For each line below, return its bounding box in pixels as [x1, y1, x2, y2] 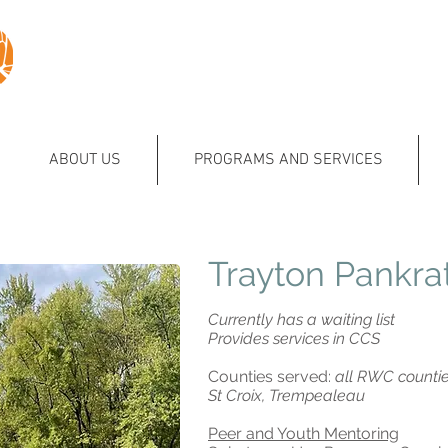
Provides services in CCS [208, 329, 380, 348]
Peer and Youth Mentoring [208, 424, 399, 443]
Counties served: [208, 367, 331, 386]
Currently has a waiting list [208, 310, 395, 329]
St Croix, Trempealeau [208, 386, 365, 405]
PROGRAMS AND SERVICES [193, 150, 383, 170]
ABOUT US [49, 150, 121, 170]
